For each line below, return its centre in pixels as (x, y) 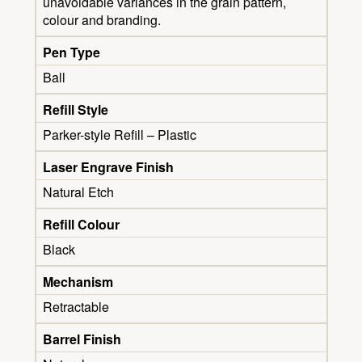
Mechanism (78, 282)
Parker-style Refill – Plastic (119, 135)
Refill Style (75, 110)
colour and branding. (101, 20)
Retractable (76, 307)
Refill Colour (81, 225)
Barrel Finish (82, 339)
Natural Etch (78, 192)
